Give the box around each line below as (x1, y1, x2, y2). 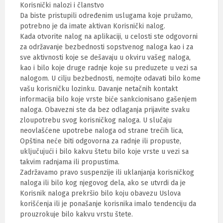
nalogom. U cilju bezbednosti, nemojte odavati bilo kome (20, 74, 201, 83)
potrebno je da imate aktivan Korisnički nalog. (20, 22, 165, 30)
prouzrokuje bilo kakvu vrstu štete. (20, 210, 133, 219)
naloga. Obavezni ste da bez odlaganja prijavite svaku (20, 106, 190, 114)
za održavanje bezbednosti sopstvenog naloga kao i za (20, 43, 193, 51)
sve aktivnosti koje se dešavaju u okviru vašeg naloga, (20, 53, 191, 62)
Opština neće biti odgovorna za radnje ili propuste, (20, 137, 181, 145)
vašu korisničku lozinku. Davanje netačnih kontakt (20, 85, 178, 93)
